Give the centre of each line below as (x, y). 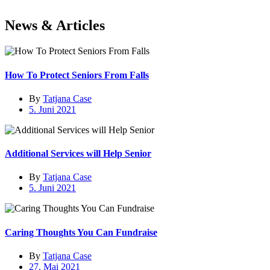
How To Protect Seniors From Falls (77, 75)
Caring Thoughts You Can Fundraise (81, 232)
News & (29, 26)
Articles (80, 26)
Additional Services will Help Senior (78, 154)
